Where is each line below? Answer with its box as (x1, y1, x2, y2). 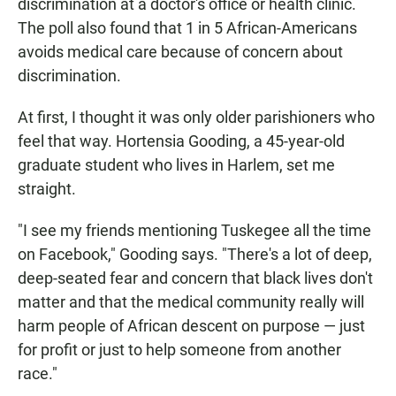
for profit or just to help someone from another (18, 340, 341, 360)
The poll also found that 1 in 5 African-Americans (18, 19, 357, 38)
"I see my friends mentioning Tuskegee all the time (18, 221, 371, 240)
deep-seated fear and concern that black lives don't (18, 269, 373, 288)
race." (18, 364, 57, 384)
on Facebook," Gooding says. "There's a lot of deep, (18, 245, 372, 264)
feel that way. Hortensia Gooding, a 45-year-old (18, 132, 345, 151)
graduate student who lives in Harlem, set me (18, 156, 335, 175)
